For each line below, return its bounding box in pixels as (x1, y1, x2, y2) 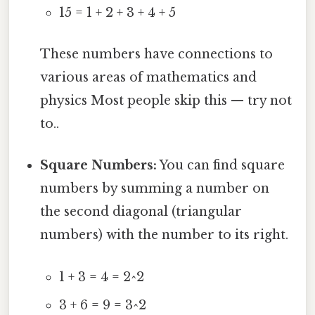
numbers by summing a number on (40, 181, 270, 197)
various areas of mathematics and (40, 70, 257, 86)
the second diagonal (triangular (40, 204, 243, 220)
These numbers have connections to (40, 46, 274, 63)
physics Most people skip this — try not (40, 93, 292, 109)
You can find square (157, 157, 285, 174)
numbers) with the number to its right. (40, 227, 289, 243)
